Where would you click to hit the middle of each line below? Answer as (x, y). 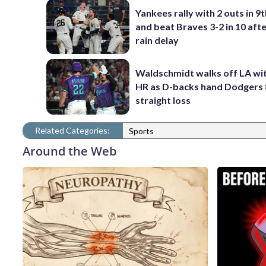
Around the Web (69, 151)
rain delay (157, 40)
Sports (141, 131)
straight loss (163, 100)
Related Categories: (72, 130)
